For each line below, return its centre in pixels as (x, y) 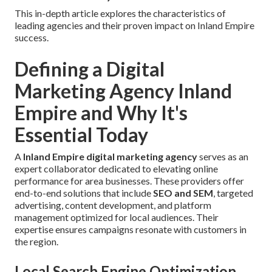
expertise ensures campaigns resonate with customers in (131, 229)
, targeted (233, 193)
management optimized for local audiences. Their (117, 217)
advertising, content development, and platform (113, 205)
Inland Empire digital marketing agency (110, 157)
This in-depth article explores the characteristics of (120, 13)
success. (32, 38)
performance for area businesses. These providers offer (129, 181)
